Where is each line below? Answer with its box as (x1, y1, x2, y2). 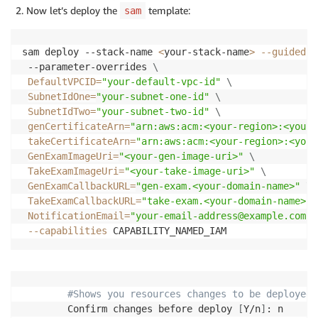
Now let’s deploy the (26, 4, 120, 16)
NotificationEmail (28, 209, 124, 221)
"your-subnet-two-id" (96, 105, 209, 117)
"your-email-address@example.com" (130, 209, 312, 221)
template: (146, 4, 190, 16)
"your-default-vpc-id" (102, 75, 221, 87)
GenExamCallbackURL (28, 180, 130, 192)
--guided (261, 45, 306, 57)
